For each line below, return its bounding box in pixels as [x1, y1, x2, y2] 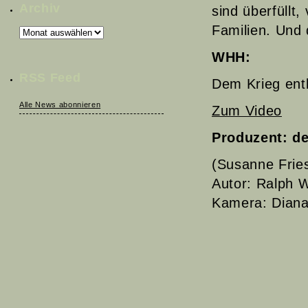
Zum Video [212, 103, 282, 119]
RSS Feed [19, 71, 81, 85]
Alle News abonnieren [19, 100, 101, 109]
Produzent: [212, 130, 293, 146]
